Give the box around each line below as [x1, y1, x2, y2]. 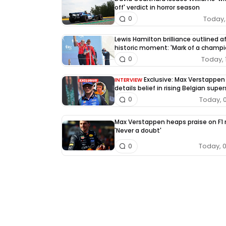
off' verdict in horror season [115, 3, 200, 12]
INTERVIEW [115, 76, 142, 84]
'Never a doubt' [115, 126, 161, 135]
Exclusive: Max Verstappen [144, 75, 225, 84]
